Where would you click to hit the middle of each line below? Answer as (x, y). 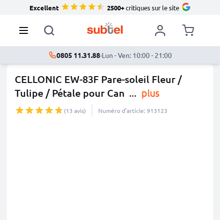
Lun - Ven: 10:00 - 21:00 (137, 55)
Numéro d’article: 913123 (133, 110)
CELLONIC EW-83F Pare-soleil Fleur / (98, 79)
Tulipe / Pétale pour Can (70, 93)
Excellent (44, 7)
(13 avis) (75, 110)
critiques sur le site (151, 7)
